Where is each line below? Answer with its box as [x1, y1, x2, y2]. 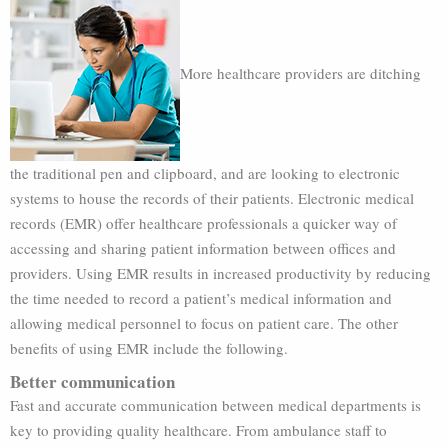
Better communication [10, 369, 175, 394]
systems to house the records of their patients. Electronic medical [10, 188, 414, 208]
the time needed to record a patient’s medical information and [10, 288, 392, 308]
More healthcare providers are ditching [180, 63, 421, 84]
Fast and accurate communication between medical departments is [10, 395, 421, 415]
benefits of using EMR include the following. [10, 338, 288, 358]
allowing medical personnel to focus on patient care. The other [10, 313, 398, 333]
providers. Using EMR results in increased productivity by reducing [10, 263, 431, 283]
